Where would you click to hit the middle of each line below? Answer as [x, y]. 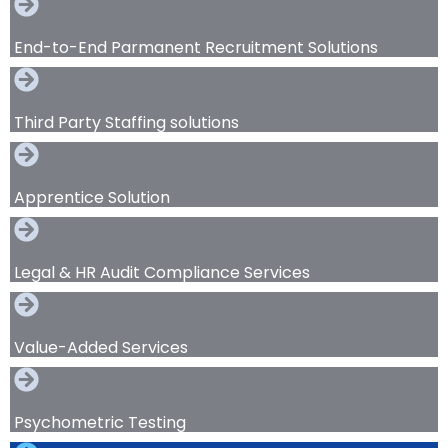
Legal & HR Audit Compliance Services [162, 272]
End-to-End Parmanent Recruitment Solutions [196, 47]
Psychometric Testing [100, 422]
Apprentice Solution [92, 197]
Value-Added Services [101, 347]
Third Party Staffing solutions [126, 122]
